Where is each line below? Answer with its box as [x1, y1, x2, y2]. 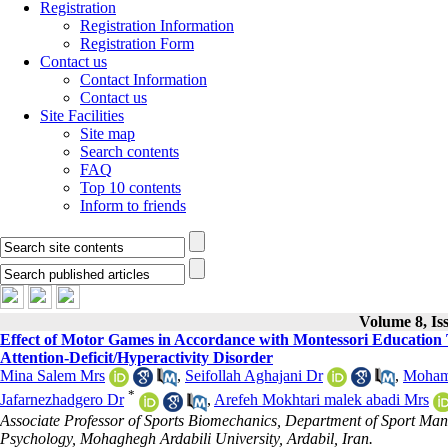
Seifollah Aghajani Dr [185, 367, 323, 384]
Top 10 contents [80, 179, 181, 196]
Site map [80, 125, 135, 142]
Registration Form [80, 35, 194, 52]
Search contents [80, 143, 179, 160]
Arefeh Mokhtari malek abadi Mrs [214, 391, 429, 409]
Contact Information [80, 71, 207, 88]
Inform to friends [80, 197, 186, 214]
